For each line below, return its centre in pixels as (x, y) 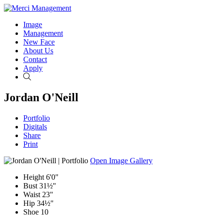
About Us (38, 51)
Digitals (35, 126)
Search (41, 76)
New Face (39, 42)
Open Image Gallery (121, 160)
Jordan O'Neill (41, 97)
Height (34, 177)
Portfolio (37, 118)
